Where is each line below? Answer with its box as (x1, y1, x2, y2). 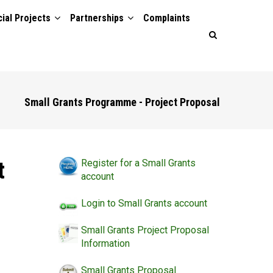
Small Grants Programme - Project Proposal (24, 96, 220, 108)
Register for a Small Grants (81, 157, 196, 169)
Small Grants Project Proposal (81, 224, 209, 236)
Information (81, 238, 130, 249)
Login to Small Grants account (81, 197, 207, 209)
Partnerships (70, 12, 126, 24)
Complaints (143, 12, 190, 24)
